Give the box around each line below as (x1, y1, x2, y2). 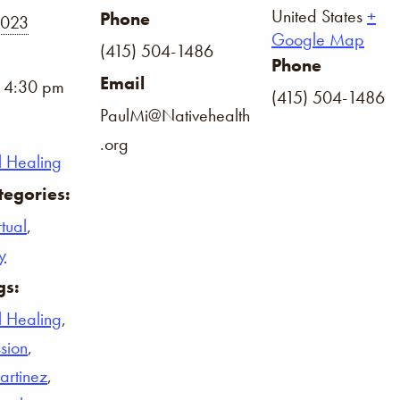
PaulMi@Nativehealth (100, 104, 250, 128)
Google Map (271, 28, 364, 52)
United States (271, 4, 362, 29)
